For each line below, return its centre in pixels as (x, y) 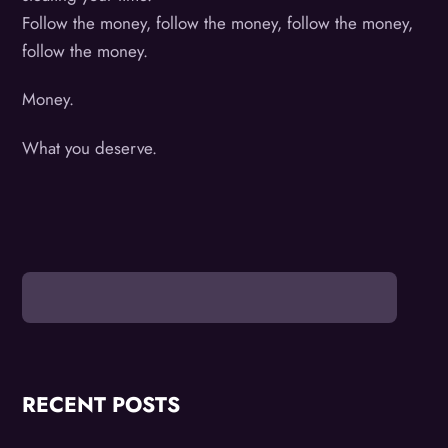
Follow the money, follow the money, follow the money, (218, 22)
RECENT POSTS (101, 404)
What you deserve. (90, 147)
